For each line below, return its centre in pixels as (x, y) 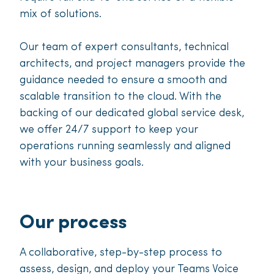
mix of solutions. (61, 15)
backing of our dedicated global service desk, (132, 114)
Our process (73, 224)
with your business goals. (82, 163)
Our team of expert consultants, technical (124, 48)
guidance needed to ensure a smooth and (123, 81)
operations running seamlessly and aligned (125, 147)
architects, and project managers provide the (132, 64)
